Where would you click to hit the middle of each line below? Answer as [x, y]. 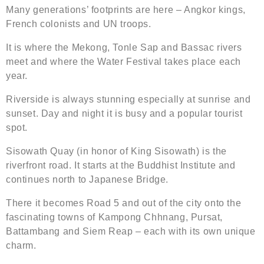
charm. [21, 246]
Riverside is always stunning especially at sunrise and [128, 100]
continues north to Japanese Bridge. [88, 180]
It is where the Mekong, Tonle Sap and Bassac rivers [124, 48]
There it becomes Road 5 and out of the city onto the [124, 203]
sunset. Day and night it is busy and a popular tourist [124, 114]
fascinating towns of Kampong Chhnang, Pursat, [115, 217]
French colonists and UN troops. [79, 24]
